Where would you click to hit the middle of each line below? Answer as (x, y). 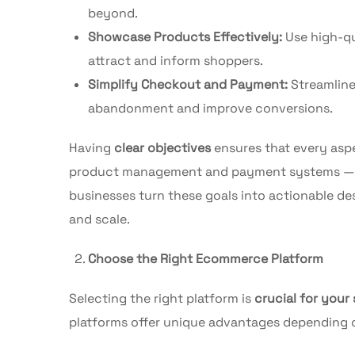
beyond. (113, 13)
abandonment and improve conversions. (210, 108)
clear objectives (162, 147)
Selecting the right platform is (162, 298)
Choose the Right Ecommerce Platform (206, 258)
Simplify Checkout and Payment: (188, 84)
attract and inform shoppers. (176, 60)
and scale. (99, 219)
